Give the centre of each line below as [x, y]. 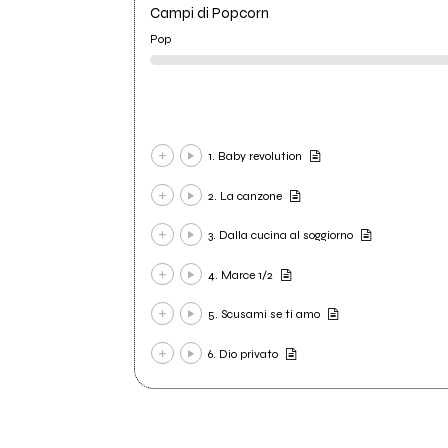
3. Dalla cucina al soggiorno [281, 235]
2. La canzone [245, 195]
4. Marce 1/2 [241, 274]
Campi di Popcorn [210, 13]
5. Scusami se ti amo [264, 314]
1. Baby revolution [255, 156]
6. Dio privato [243, 353]
